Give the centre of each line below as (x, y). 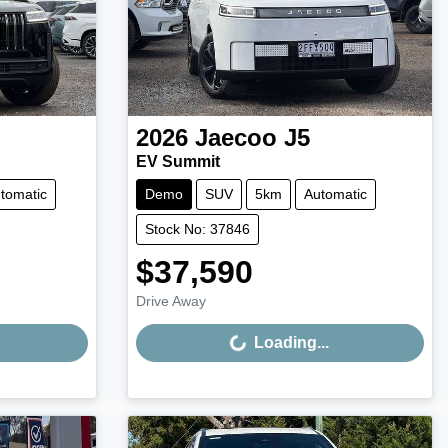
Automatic (335, 194)
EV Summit (177, 162)
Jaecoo (235, 138)
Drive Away (170, 301)
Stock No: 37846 (197, 229)
